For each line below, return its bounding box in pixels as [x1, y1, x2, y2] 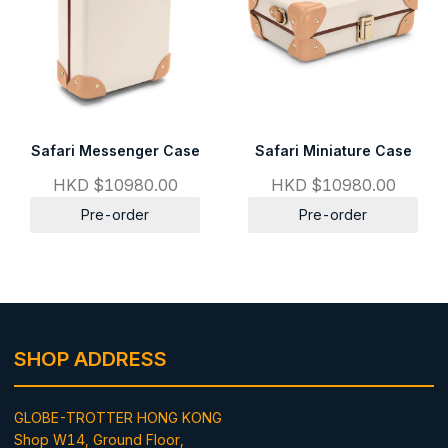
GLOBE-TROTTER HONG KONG [14, 408, 222, 426]
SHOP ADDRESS [14, 346, 167, 371]
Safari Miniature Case [254, 142, 412, 160]
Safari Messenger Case [30, 142, 200, 160]
